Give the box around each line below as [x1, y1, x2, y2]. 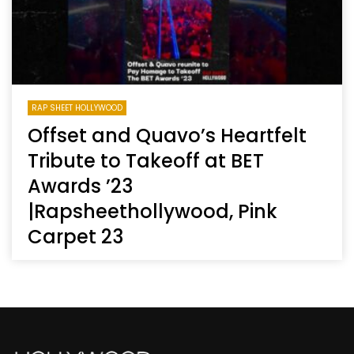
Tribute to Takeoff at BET [28, 147, 264, 174]
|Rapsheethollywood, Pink [28, 198, 277, 224]
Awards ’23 [28, 172, 133, 199]
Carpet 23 [28, 223, 123, 250]
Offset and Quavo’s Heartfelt [28, 122, 307, 149]
